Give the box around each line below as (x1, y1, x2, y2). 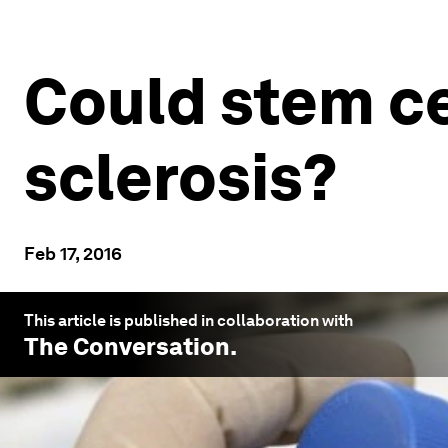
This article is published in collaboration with (24, 311, 353, 330)
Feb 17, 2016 (24, 243, 122, 264)
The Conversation (24, 332, 230, 361)
